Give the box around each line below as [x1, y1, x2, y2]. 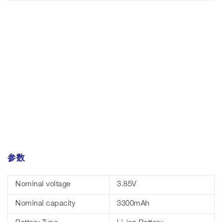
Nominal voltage [15, 180, 71, 188]
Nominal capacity [15, 200, 75, 208]
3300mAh [117, 200, 150, 208]
